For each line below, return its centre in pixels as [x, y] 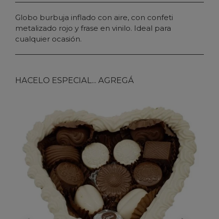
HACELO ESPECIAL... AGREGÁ [75, 80]
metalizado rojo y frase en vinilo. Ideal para [93, 28]
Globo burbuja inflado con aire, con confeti [94, 17]
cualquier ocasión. [48, 39]
